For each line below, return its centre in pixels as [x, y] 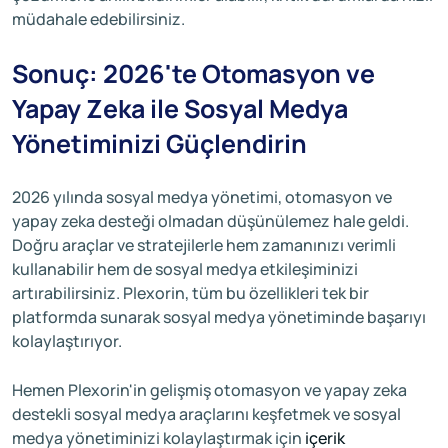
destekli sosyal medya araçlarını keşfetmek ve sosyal [206, 413]
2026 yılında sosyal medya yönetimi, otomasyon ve [202, 196]
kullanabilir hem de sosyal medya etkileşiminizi [185, 268]
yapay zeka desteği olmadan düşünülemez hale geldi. [210, 220]
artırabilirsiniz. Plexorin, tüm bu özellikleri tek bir [190, 292]
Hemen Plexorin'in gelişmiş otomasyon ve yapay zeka [209, 389]
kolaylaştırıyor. [67, 340]
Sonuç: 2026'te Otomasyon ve [193, 73]
